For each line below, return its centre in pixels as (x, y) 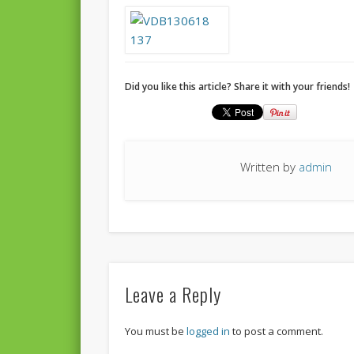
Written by (270, 167)
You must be (156, 331)
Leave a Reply (173, 294)
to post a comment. (277, 331)
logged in (209, 331)
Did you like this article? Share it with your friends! (238, 87)
